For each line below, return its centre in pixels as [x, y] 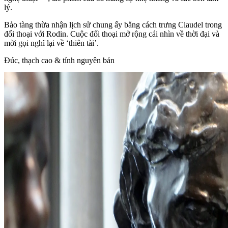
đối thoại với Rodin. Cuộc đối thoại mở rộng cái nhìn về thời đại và [112, 34]
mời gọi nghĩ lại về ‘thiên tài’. [51, 43]
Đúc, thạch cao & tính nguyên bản [59, 60]
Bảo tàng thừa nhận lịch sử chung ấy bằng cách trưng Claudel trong [113, 24]
